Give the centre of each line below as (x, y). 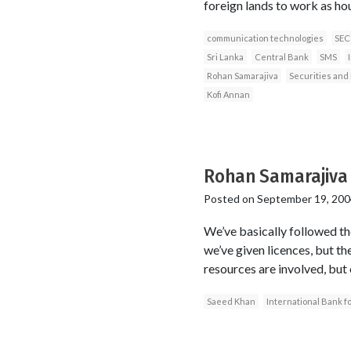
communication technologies (265, 38)
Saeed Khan (231, 301)
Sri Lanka (225, 56)
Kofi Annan (228, 94)
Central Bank (281, 56)
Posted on (230, 198)
